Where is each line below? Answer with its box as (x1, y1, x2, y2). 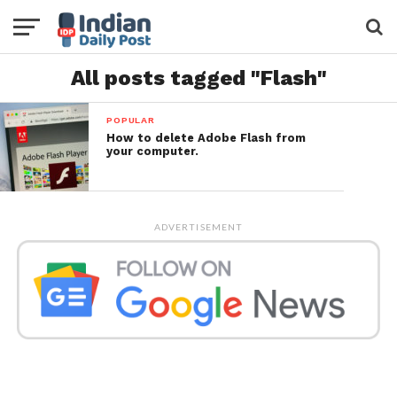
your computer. (106, 144, 199, 158)
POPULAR (106, 114, 155, 126)
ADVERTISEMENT (154, 222, 243, 232)
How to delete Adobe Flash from (106, 131, 307, 144)
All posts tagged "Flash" (70, 66, 327, 90)
